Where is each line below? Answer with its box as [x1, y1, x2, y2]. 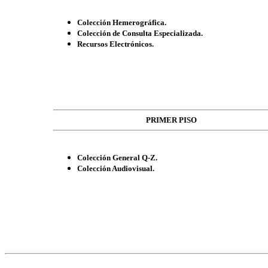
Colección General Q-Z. [77, 153, 157, 162]
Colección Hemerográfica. [77, 17, 166, 27]
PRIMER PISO [146, 115, 197, 124]
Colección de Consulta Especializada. [77, 28, 203, 38]
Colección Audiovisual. [77, 163, 154, 173]
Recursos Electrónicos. [77, 39, 154, 48]
